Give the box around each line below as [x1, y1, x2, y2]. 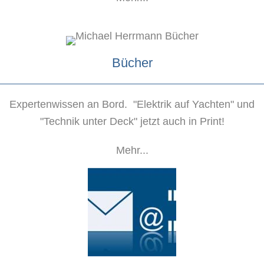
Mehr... [115, 144, 148, 157]
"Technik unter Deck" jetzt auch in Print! [39, 115, 225, 128]
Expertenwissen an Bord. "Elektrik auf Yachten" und [9, 98, 255, 111]
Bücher [111, 55, 153, 71]
